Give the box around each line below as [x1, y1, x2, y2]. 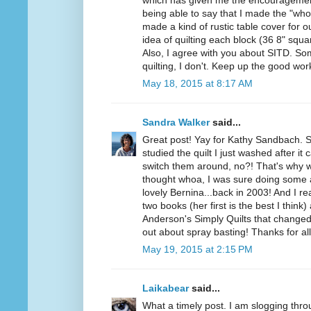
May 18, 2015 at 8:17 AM [142, 78, 253, 90]
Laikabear [142, 283, 189, 294]
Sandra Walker [142, 117, 210, 128]
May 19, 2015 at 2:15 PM [142, 244, 253, 255]
